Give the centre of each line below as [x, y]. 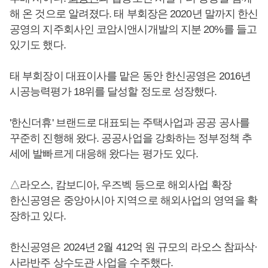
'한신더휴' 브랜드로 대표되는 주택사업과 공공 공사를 [130, 122]
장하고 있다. [38, 216]
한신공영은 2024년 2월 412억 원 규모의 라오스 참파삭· [134, 247]
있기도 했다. [38, 45]
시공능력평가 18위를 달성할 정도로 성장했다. [113, 91]
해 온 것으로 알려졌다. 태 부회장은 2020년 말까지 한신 [134, 13]
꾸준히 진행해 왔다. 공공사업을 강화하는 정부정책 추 [131, 138]
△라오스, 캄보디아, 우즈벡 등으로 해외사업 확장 [121, 185]
